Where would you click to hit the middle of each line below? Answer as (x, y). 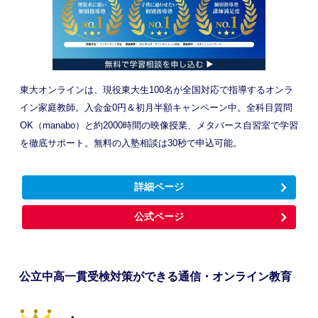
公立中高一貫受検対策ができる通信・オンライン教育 (156, 276)
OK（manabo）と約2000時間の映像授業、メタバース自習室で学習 (159, 125)
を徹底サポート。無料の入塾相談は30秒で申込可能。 (131, 143)
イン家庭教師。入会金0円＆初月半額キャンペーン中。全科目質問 (156, 107)
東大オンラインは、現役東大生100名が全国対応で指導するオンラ (156, 89)
